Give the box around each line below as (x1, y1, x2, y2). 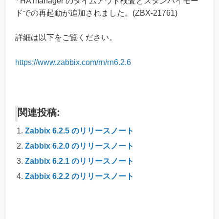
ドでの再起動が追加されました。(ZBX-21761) (15, 8, 177, 17)
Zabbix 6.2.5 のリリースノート (25, 127, 134, 135)
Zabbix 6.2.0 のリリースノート (25, 142, 134, 151)
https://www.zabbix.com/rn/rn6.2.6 (15, 58, 131, 66)
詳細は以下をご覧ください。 (15, 33, 117, 42)
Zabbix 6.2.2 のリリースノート (25, 172, 134, 181)
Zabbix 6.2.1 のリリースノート (25, 157, 134, 166)
